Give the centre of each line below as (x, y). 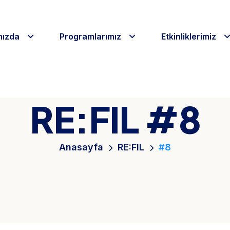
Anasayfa (81, 147)
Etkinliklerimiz (189, 36)
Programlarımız (90, 36)
